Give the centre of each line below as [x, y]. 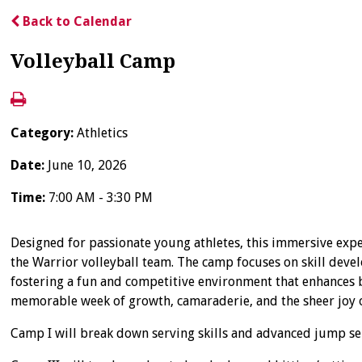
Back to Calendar [76, 21]
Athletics [103, 133]
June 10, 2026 [88, 165]
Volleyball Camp [93, 61]
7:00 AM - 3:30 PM [101, 198]
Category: [44, 133]
